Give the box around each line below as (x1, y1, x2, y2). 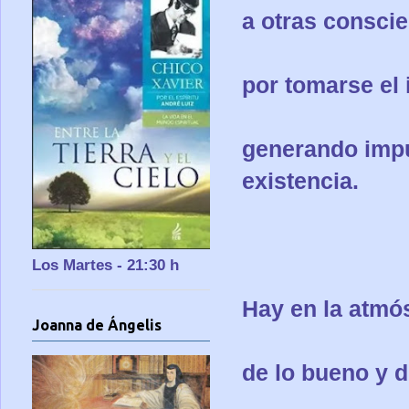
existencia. (242, 167, 359, 194)
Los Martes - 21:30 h (32, 256, 179, 274)
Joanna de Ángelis (32, 317, 162, 334)
